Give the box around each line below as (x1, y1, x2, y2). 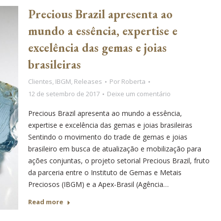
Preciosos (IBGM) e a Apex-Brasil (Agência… (28, 180, 169, 189)
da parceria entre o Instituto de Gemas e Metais (28, 168, 182, 177)
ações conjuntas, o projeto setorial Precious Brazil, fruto (28, 156, 210, 165)
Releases (74, 77, 102, 86)
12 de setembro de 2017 (28, 89, 100, 98)
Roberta (121, 77, 146, 86)
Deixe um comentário (107, 89, 171, 98)
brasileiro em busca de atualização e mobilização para (28, 144, 201, 153)
